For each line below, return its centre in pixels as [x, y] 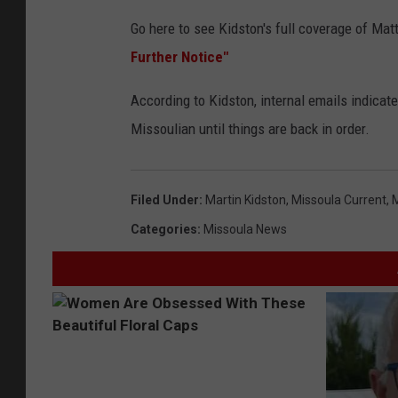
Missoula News [245, 230]
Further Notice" [179, 57]
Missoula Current [339, 200]
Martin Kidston [246, 200]
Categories [164, 230]
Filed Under [165, 200]
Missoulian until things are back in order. [250, 129]
